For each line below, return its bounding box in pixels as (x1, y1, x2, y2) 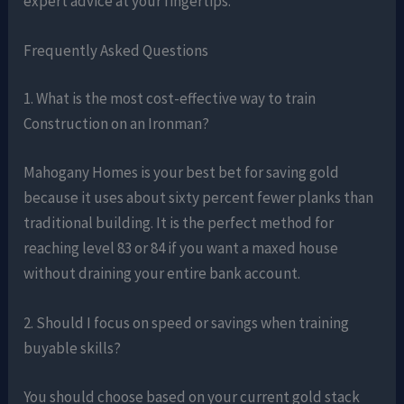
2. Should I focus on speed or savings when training (23, 313, 350, 334)
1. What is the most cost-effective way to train (23, 88, 317, 109)
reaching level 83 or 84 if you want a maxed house (23, 237, 339, 258)
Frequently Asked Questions (23, 40, 209, 60)
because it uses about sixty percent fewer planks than (23, 187, 374, 207)
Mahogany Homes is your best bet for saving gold (23, 161, 340, 182)
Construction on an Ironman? (23, 114, 210, 134)
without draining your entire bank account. (23, 262, 301, 283)
